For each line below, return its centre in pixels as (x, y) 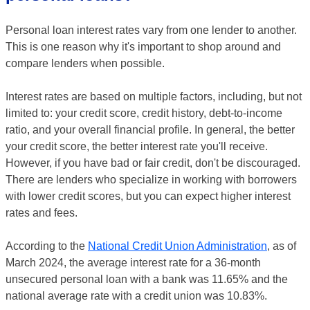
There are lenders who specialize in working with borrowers (151, 180)
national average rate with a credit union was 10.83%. (136, 296)
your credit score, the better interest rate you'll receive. (137, 146)
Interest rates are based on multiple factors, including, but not (154, 97)
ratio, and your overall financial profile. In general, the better (150, 130)
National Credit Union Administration (177, 246)
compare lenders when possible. (85, 63)
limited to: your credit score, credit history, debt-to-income (144, 113)
